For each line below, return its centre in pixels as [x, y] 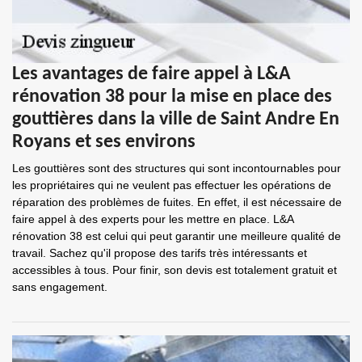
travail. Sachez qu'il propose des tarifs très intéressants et [160, 253]
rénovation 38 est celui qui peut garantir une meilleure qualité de [177, 236]
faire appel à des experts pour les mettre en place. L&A [153, 219]
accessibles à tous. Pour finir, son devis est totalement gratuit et [175, 270]
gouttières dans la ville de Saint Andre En [176, 120]
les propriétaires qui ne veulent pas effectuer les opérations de [172, 185]
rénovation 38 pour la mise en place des [172, 97]
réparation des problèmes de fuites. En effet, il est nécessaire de [177, 202]
